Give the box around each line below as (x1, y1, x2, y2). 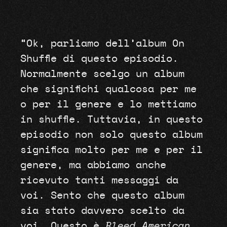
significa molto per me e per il (20, 145, 203, 156)
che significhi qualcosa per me (20, 84, 197, 95)
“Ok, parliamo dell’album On (20, 39, 184, 49)
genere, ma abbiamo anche (20, 160, 166, 171)
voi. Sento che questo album (20, 191, 184, 201)
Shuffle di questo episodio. (20, 54, 178, 64)
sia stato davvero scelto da (20, 206, 184, 216)
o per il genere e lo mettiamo (20, 99, 197, 110)
